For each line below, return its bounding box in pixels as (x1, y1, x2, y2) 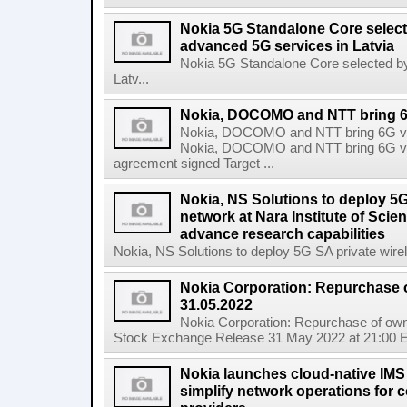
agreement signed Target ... (114, 156, 274, 171)
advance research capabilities (180, 225, 385, 242)
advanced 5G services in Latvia (180, 37, 394, 54)
